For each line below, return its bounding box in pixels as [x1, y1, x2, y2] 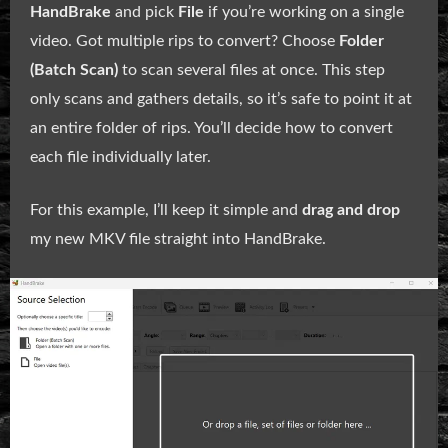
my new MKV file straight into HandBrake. [30, 231, 326, 248]
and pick [111, 4, 178, 21]
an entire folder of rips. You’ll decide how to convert [30, 120, 393, 137]
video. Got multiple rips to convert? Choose [30, 33, 339, 50]
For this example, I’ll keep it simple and [30, 202, 302, 219]
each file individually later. [30, 149, 211, 166]
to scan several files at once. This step [118, 62, 385, 79]
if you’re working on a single [204, 4, 404, 21]
